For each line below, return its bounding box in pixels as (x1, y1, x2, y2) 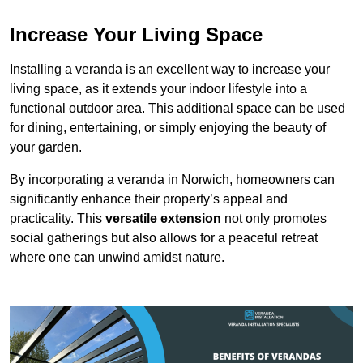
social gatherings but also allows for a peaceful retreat (10, 231, 318, 246)
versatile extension (105, 211, 221, 226)
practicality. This (10, 211, 105, 226)
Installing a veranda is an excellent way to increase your (10, 62, 330, 77)
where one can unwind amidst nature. (10, 250, 224, 265)
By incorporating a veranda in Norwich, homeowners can (10, 173, 335, 187)
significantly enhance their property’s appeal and (10, 192, 288, 207)
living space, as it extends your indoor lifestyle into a (10, 82, 307, 96)
